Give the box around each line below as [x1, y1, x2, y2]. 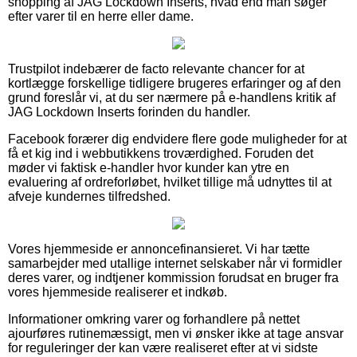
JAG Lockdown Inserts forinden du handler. [8, 104, 250, 119]
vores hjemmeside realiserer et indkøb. [8, 284, 227, 299]
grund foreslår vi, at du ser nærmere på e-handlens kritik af [8, 90, 335, 104]
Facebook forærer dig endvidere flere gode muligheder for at [8, 131, 347, 146]
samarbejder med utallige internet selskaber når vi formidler [8, 256, 342, 270]
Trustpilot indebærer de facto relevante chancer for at [8, 61, 304, 76]
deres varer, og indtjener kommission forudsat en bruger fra [8, 270, 339, 284]
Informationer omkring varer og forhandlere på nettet [8, 312, 300, 326]
